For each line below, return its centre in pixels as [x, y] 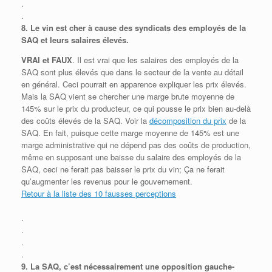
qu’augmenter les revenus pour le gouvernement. [107, 181]
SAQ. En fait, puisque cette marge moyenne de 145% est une [130, 132]
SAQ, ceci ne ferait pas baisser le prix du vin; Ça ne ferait [123, 169]
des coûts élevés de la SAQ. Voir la [85, 120]
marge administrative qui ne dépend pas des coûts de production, [136, 144]
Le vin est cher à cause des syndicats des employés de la [138, 27]
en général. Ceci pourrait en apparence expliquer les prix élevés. [134, 84]
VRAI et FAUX [47, 59]
